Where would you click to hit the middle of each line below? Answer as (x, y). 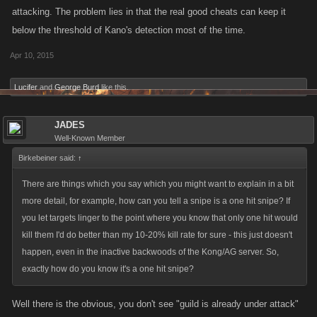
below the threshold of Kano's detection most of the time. (129, 30)
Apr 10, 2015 (32, 55)
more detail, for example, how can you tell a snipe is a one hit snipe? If (156, 201)
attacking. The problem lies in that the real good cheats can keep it (149, 12)
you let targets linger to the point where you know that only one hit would (160, 218)
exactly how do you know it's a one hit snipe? (108, 269)
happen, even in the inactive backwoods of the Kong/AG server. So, (150, 252)
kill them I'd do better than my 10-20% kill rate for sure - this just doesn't (157, 235)
